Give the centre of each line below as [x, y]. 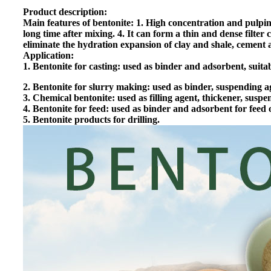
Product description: [65, 12]
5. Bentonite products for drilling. [91, 120]
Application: [50, 56]
